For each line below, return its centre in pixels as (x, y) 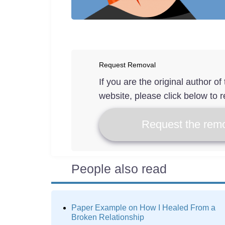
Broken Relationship (108, 217)
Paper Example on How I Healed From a (143, 208)
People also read (119, 169)
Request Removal (127, 65)
